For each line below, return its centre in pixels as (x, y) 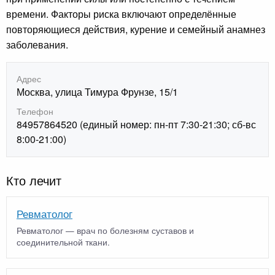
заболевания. (37, 44)
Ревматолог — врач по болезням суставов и (105, 230)
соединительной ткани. (63, 242)
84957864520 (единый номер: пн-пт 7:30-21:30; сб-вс (136, 125)
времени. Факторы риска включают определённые (121, 14)
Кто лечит (34, 180)
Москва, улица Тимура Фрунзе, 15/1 (97, 91)
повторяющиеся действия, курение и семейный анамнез (136, 29)
